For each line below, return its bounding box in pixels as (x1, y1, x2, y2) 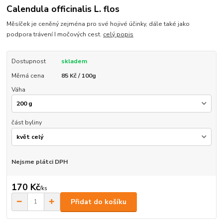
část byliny (11, 118, 42, 127)
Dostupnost (11, 57, 46, 66)
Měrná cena (11, 71, 44, 80)
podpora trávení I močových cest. (6, 30, 104, 39)
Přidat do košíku (71, 197, 126, 207)
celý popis (103, 30, 134, 39)
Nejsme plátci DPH (11, 157, 68, 166)
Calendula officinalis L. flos (6, 2, 120, 15)
